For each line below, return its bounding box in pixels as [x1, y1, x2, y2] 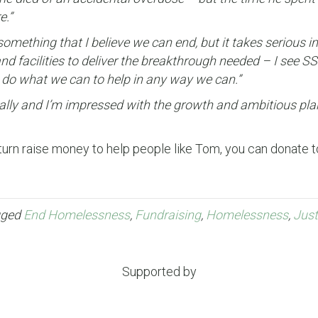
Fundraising [135, 207, 201, 222]
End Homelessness [23, 207, 130, 222]
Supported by [121, 263, 197, 279]
